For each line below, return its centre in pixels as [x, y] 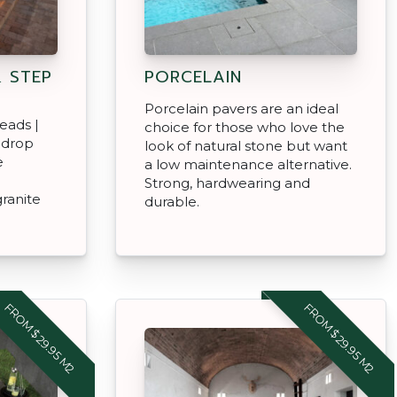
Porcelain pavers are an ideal [241, 108]
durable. [172, 201]
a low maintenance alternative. [248, 164]
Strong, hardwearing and [227, 183]
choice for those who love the [245, 127]
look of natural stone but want [246, 145]
